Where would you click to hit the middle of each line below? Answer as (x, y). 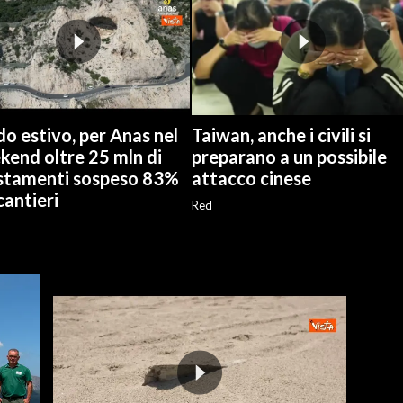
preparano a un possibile (289, 157)
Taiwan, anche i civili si (281, 135)
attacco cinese (251, 179)
